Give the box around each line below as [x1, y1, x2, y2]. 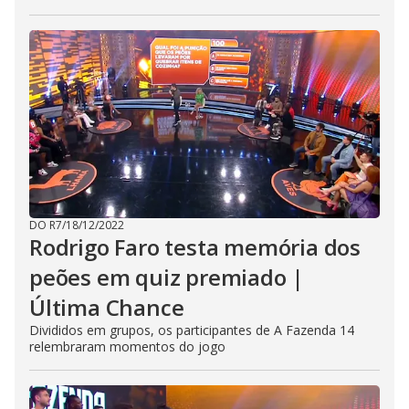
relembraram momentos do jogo [29, 338, 225, 355]
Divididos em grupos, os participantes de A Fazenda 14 [29, 321, 354, 339]
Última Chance [29, 292, 184, 322]
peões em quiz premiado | [29, 262, 305, 292]
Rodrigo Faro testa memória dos [29, 232, 361, 262]
